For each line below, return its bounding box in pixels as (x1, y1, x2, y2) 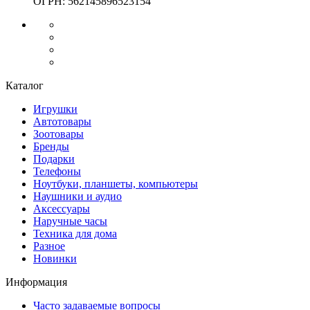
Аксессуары (33, 202, 90, 215)
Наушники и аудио (33, 190, 122, 202)
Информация (6, 275, 67, 288)
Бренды (33, 140, 69, 152)
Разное (33, 239, 65, 252)
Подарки (33, 152, 75, 165)
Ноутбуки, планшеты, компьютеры (33, 177, 198, 190)
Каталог (6, 79, 44, 91)
